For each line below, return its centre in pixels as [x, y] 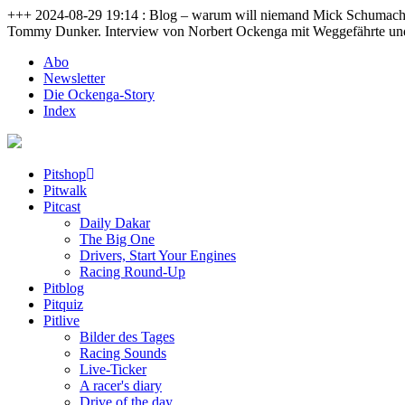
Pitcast [62, 207]
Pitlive [61, 320]
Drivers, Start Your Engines [158, 255]
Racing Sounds [123, 353]
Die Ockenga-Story [99, 94]
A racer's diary [121, 386]
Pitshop [65, 174]
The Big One [117, 239]
